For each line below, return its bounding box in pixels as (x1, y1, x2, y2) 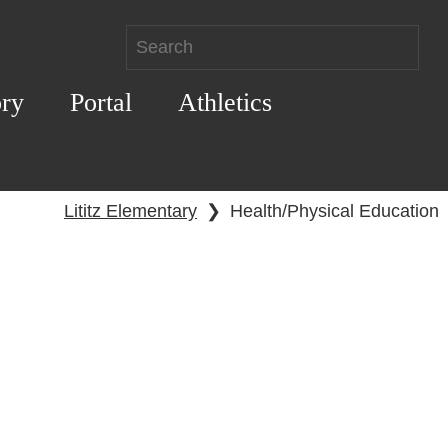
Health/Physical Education (230, 201, 439, 222)
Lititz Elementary (64, 201, 197, 222)
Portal (69, 87, 132, 117)
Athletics (177, 87, 272, 117)
